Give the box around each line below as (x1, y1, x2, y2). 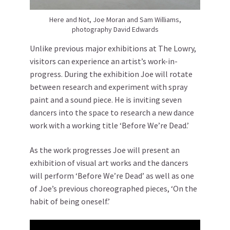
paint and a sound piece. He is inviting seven (30, 94, 182, 105)
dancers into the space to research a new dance (30, 107, 194, 118)
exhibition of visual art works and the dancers (30, 158, 188, 168)
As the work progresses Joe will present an (30, 145, 180, 155)
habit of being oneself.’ (30, 196, 110, 206)
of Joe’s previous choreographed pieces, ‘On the (30, 183, 197, 194)
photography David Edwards (71, 24, 159, 34)
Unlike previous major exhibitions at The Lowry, (30, 43, 196, 53)
